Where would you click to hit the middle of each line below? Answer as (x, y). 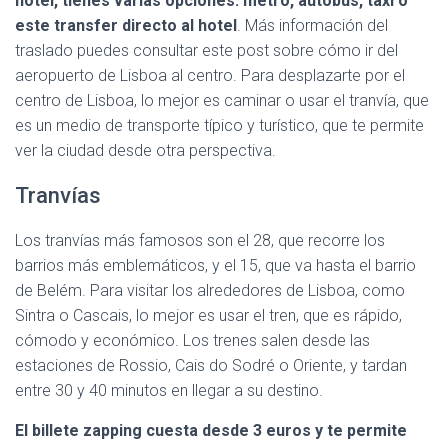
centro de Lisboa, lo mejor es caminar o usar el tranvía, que (222, 100)
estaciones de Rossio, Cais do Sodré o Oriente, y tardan (211, 365)
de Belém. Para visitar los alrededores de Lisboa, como (210, 290)
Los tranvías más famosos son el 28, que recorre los (200, 240)
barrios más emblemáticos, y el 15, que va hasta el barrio (215, 265)
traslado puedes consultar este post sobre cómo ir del (206, 50)
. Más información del (312, 25)
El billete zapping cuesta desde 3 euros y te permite (211, 430)
